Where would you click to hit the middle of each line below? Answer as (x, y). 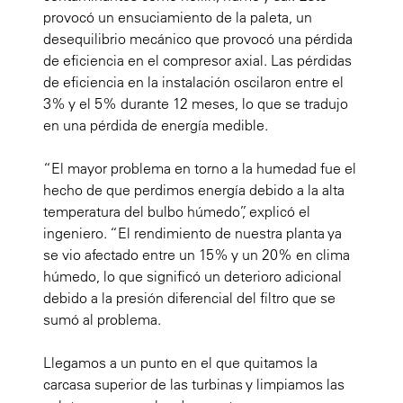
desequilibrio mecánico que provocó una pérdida (198, 39)
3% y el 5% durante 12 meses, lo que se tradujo (196, 104)
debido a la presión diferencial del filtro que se (189, 298)
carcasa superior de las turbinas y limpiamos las (194, 385)
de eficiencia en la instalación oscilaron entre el (193, 82)
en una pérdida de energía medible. (156, 125)
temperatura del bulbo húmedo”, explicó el (177, 212)
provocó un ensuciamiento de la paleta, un (178, 18)
